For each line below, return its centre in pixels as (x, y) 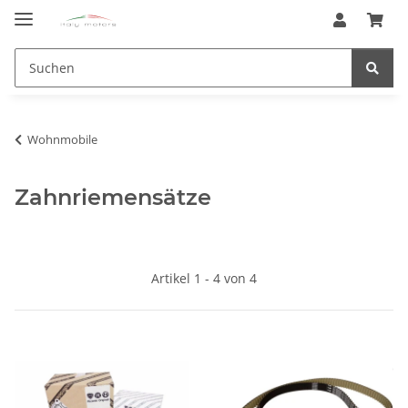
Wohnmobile (62, 139)
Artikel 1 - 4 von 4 (204, 278)
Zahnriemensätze (113, 197)
